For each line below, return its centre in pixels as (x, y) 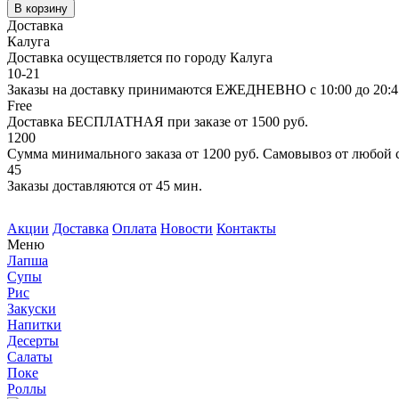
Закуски (32, 309)
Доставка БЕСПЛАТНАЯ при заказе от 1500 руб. (158, 122)
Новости (187, 229)
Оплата (134, 229)
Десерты (33, 341)
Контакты (246, 229)
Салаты (30, 357)
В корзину (41, 9)
